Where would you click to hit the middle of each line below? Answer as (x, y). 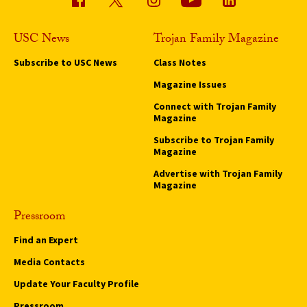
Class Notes (180, 62)
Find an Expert (46, 240)
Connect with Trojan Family (215, 106)
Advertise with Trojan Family (218, 173)
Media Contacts (49, 261)
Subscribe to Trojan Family (214, 139)
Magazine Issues (190, 84)
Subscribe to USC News (65, 62)
